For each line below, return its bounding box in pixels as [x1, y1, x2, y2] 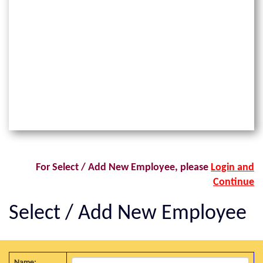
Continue [213, 177, 254, 188]
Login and [211, 162, 254, 173]
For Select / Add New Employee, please [36, 162, 211, 173]
